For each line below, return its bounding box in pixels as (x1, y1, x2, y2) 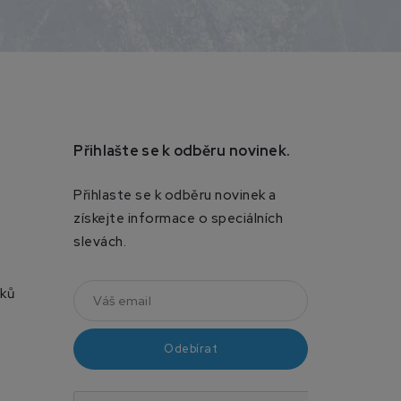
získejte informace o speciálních (73, 209, 284, 228)
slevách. (73, 233, 127, 252)
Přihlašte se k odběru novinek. (73, 141, 291, 161)
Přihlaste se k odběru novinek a (73, 186, 277, 205)
